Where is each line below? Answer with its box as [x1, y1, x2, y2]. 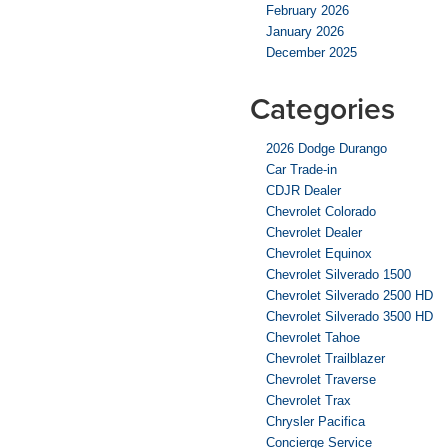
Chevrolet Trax [266, 392, 351, 408]
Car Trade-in [266, 161, 337, 177]
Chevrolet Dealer [266, 224, 362, 240]
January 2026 [266, 23, 344, 39]
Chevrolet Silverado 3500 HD [266, 308, 433, 324]
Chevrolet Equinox [266, 245, 372, 261]
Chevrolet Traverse [266, 371, 376, 387]
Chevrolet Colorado [266, 203, 376, 219]
